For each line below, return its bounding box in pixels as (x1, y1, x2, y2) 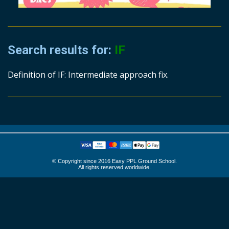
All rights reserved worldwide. (78, 164, 151, 171)
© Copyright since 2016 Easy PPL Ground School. (52, 158, 177, 165)
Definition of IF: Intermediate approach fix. (8, 69, 169, 81)
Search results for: (8, 43, 114, 58)
